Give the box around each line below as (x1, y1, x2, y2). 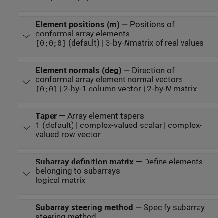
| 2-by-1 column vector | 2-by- (57, 84, 165, 93)
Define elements (144, 157, 203, 166)
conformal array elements (35, 29, 130, 38)
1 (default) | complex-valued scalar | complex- (35, 120, 202, 130)
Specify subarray (143, 203, 205, 212)
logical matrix (35, 175, 85, 185)
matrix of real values (129, 38, 204, 48)
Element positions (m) (35, 19, 120, 29)
